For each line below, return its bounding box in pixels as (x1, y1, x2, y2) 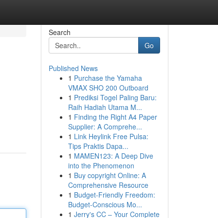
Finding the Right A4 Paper (73, 112, 157, 122)
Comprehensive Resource (68, 180, 148, 190)
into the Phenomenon (68, 161, 134, 170)
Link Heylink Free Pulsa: (73, 131, 148, 141)
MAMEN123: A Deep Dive (73, 151, 153, 161)
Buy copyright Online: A (73, 170, 146, 180)
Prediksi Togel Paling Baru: (73, 92, 157, 102)
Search (48, 27, 71, 37)
